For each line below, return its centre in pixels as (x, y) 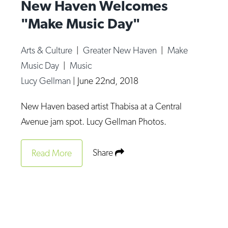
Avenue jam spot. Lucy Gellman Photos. (94, 121)
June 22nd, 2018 (108, 80)
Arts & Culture (48, 50)
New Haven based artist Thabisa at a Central (102, 106)
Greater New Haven (121, 50)
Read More (52, 153)
